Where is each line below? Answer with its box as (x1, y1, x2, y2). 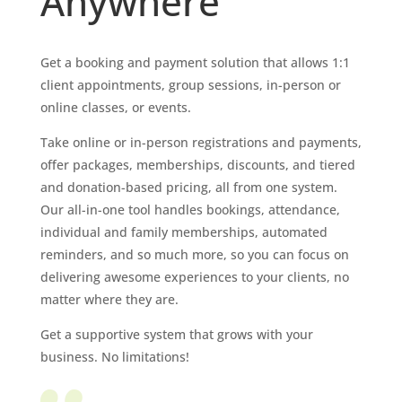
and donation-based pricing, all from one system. (39, 179, 337, 197)
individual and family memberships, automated (39, 223, 328, 241)
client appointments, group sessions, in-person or (39, 76, 341, 94)
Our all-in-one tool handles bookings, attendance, (39, 201, 340, 219)
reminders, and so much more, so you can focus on (39, 246, 349, 264)
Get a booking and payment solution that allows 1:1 (39, 54, 350, 72)
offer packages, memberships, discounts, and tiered (39, 156, 355, 174)
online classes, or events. (39, 99, 195, 117)
